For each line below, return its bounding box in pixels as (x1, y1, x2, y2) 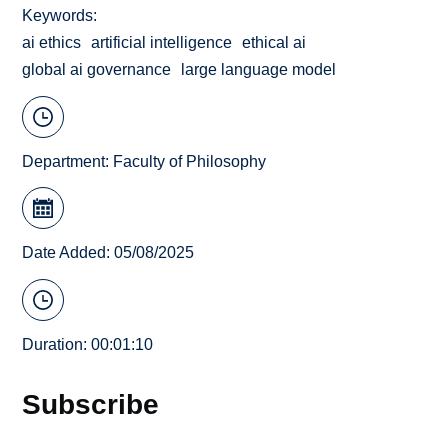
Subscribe (22, 387, 160, 420)
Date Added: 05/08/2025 (22, 244, 195, 262)
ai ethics (22, 34, 82, 52)
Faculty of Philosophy (113, 152, 267, 170)
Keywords (22, 7, 94, 25)
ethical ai (242, 34, 307, 52)
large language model (181, 61, 337, 79)
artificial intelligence (91, 34, 233, 52)
